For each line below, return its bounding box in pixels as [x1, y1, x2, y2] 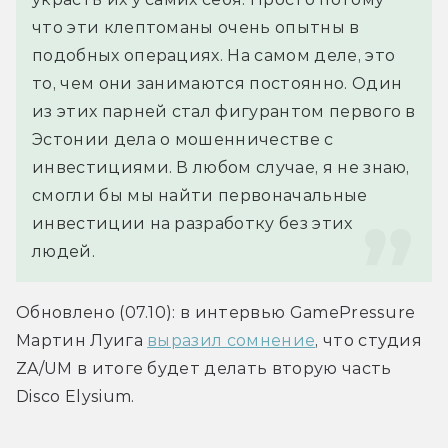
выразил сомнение [147, 330, 316, 350]
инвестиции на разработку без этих [32, 213, 353, 233]
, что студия [315, 330, 423, 350]
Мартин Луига [16, 330, 148, 350]
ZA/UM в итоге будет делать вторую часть [16, 358, 392, 378]
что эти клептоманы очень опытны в [32, 17, 360, 37]
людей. [32, 241, 95, 261]
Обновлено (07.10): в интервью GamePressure [16, 302, 416, 322]
